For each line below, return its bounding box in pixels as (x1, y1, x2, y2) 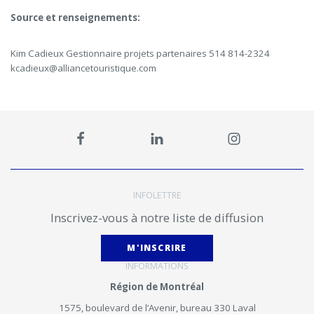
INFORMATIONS (125, 259, 189, 272)
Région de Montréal (110, 280, 204, 293)
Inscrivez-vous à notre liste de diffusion (50, 209, 264, 226)
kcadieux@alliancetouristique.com (11, 61, 156, 74)
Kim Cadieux (11, 46, 64, 60)
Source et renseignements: (11, 11, 140, 24)
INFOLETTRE (132, 189, 182, 201)
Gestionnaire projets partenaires (66, 46, 207, 60)
